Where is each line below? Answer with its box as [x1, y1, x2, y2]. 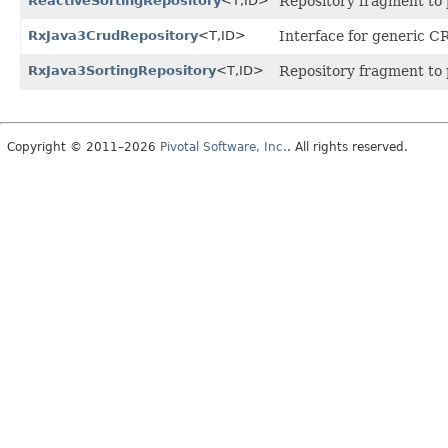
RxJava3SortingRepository [28, 62, 216, 78]
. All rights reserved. [287, 139, 408, 154]
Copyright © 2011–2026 [7, 139, 160, 154]
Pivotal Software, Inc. [160, 139, 287, 154]
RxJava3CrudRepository [28, 27, 198, 43]
